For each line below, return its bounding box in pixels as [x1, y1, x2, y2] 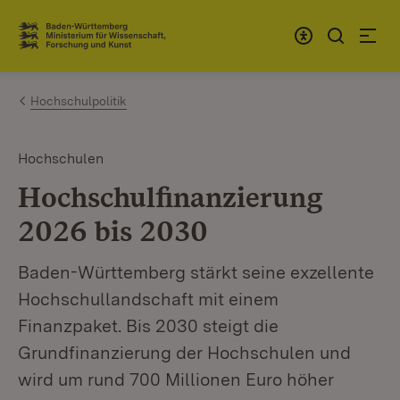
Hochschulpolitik [30, 94, 127, 108]
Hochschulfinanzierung [18, 179, 322, 214]
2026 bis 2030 [18, 213, 208, 248]
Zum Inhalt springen [45, 19, 191, 37]
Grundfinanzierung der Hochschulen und [18, 342, 351, 363]
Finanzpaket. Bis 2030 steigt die [18, 315, 279, 337]
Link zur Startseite [18, 33, 149, 53]
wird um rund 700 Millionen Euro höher [18, 369, 334, 390]
